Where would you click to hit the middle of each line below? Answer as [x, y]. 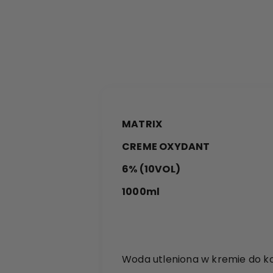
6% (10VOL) [151, 169]
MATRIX [142, 124]
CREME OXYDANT [166, 147]
